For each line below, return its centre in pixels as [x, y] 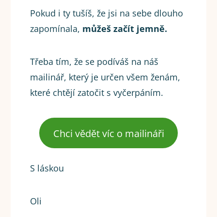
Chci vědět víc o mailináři [108, 133]
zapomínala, [56, 29]
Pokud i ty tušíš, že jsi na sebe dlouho [107, 13]
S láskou [47, 168]
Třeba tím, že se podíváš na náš [94, 62]
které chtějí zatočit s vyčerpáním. [97, 93]
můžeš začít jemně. [125, 29]
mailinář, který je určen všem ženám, [105, 77]
